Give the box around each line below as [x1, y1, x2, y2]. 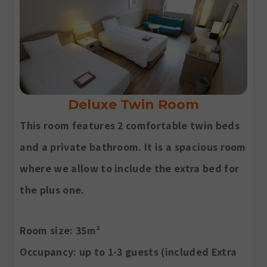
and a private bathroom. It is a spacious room [20, 139, 246, 154]
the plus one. [20, 182, 85, 197]
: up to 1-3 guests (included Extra [73, 244, 237, 259]
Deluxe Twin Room [68, 97, 199, 113]
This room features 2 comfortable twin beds [20, 118, 240, 133]
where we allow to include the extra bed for [20, 161, 240, 176]
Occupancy [20, 244, 74, 259]
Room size [20, 223, 70, 238]
